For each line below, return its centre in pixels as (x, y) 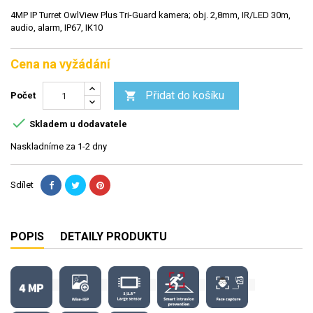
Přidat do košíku (185, 96)
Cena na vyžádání (60, 64)
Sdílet (22, 185)
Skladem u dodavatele (77, 124)
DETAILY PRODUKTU (114, 237)
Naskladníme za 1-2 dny (59, 147)
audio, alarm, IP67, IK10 (57, 28)
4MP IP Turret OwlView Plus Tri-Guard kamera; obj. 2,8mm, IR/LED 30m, (151, 15)
